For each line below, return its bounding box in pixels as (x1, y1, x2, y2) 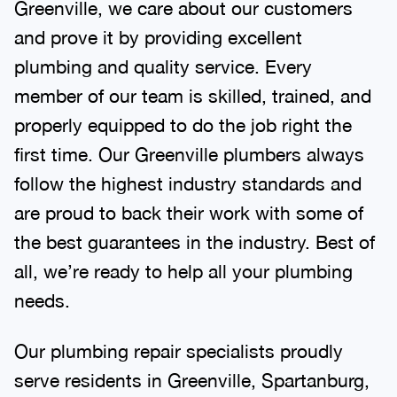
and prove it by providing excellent (14, 26, 302, 48)
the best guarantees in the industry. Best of (14, 230, 375, 253)
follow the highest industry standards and (14, 172, 362, 194)
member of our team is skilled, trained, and (14, 84, 371, 106)
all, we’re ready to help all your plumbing (14, 260, 353, 282)
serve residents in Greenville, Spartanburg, (14, 369, 370, 391)
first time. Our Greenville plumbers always (14, 143, 364, 165)
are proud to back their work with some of (14, 201, 363, 223)
